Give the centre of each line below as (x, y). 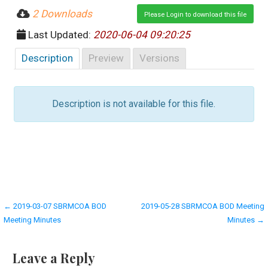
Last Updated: (60, 34)
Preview (106, 58)
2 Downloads (63, 13)
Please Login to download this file (195, 14)
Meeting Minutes (33, 220)
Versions (160, 58)
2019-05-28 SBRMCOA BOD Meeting (202, 206)
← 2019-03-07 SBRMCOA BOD (55, 206)
